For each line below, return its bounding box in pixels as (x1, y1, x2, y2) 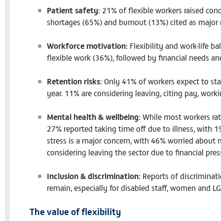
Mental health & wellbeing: (47, 111, 141, 122)
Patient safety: (47, 4, 100, 16)
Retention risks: (47, 75, 102, 87)
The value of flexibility (30, 205, 121, 218)
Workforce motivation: (47, 40, 128, 51)
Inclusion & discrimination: (47, 170, 143, 182)
